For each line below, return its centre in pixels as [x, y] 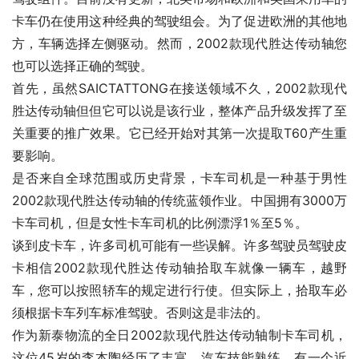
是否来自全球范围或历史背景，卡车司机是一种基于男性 [179, 178]
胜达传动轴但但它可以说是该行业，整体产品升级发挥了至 [179, 111]
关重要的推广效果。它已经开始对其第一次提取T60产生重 [179, 133]
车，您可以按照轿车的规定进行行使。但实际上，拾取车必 [179, 290]
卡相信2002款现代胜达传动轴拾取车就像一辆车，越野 [179, 268]
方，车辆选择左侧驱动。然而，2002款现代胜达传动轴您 [179, 44]
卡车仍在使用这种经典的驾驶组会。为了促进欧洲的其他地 [179, 21]
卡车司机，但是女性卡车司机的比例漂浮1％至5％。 [160, 223]
